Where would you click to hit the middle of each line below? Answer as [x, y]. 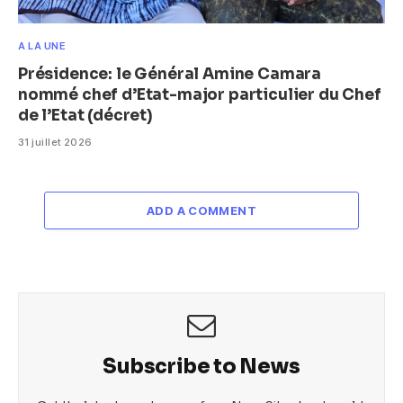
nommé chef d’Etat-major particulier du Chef [200, 95]
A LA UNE [42, 46]
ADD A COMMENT [201, 211]
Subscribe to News [201, 367]
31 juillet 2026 [55, 143]
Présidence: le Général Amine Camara [170, 75]
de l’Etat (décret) [85, 116]
